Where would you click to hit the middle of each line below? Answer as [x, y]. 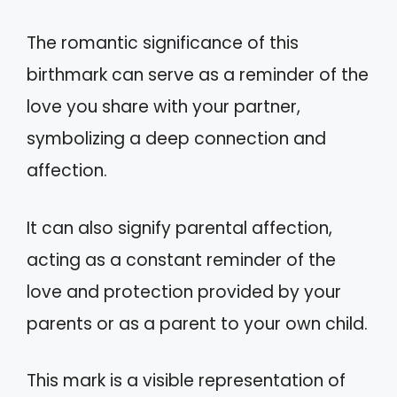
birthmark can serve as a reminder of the [198, 75]
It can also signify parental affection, [179, 228]
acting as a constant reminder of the [181, 260]
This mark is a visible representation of [186, 381]
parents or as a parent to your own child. [197, 323]
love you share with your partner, [163, 107]
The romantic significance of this [163, 43]
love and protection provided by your [184, 292]
